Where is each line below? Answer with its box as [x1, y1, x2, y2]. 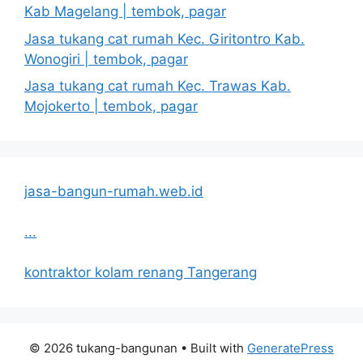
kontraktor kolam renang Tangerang [24, 264, 257, 281]
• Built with [177, 340, 247, 357]
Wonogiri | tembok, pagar [24, 50, 188, 67]
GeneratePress [247, 340, 334, 357]
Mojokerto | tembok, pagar [24, 98, 198, 115]
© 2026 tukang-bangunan [29, 340, 177, 357]
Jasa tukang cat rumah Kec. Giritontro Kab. [24, 30, 305, 47]
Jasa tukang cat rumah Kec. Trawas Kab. [24, 78, 291, 95]
